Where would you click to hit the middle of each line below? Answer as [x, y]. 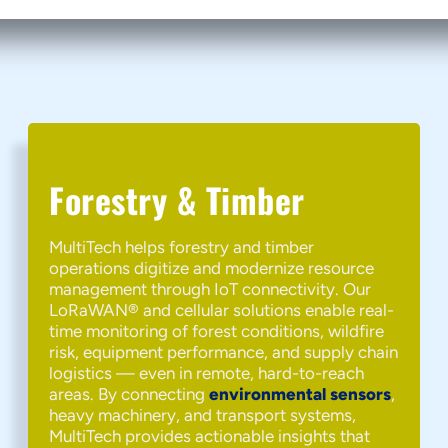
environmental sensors [300, 394]
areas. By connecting [129, 394]
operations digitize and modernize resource [212, 268]
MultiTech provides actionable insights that [210, 436]
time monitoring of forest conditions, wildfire [217, 331]
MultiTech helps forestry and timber [182, 247]
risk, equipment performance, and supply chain [224, 352]
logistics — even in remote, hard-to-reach [207, 373]
